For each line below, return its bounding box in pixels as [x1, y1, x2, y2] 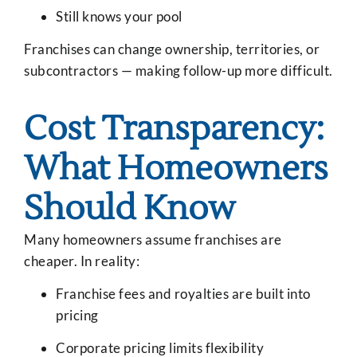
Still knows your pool [56, 7, 182, 25]
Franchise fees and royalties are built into [56, 285, 311, 303]
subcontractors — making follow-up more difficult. [24, 62, 333, 80]
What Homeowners [24, 147, 328, 190]
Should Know [24, 186, 235, 230]
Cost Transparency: [24, 107, 324, 151]
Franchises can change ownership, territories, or [24, 41, 320, 58]
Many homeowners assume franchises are [24, 230, 282, 248]
